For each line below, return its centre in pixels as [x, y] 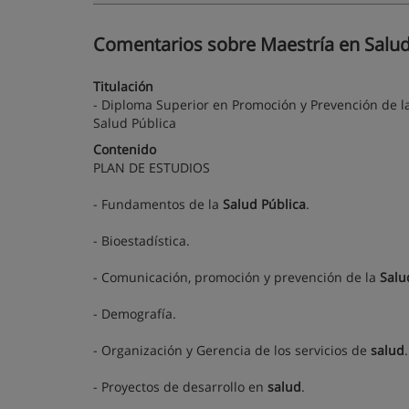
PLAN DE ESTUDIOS [153, 168]
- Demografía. [135, 314]
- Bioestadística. [142, 241]
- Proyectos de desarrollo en [180, 387]
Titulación [123, 86]
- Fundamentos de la [158, 204]
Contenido [125, 149]
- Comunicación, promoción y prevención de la [236, 277]
